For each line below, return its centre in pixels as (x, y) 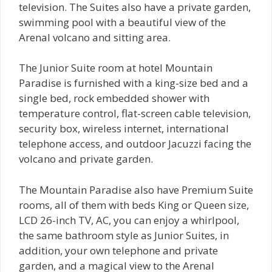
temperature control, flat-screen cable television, (135, 114)
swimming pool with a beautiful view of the (122, 22)
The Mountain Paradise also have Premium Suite (136, 189)
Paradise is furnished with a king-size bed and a (134, 83)
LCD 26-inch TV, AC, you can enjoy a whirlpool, (129, 220)
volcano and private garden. (86, 159)
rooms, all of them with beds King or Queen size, (134, 205)
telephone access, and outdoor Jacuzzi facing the (135, 144)
